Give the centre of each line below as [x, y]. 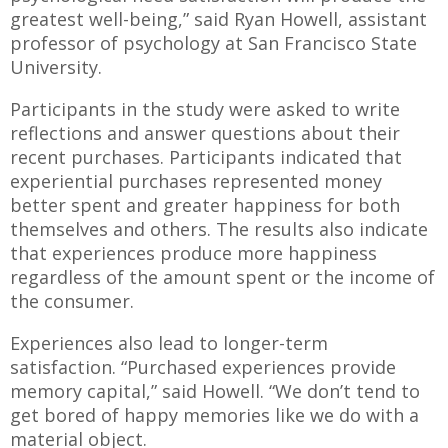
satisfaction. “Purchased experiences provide [203, 366]
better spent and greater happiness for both [205, 204]
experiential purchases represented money [196, 180]
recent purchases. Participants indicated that [206, 156]
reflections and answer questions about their [205, 132]
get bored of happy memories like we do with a [214, 414]
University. [56, 66]
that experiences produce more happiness [193, 252]
